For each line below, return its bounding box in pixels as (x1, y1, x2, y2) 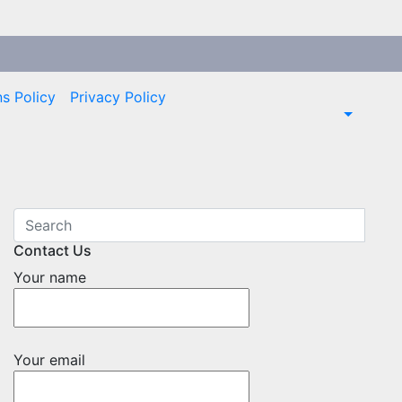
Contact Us (13, 241, 92, 259)
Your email (13, 351, 85, 369)
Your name (13, 268, 86, 286)
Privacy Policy (69, 88, 166, 106)
